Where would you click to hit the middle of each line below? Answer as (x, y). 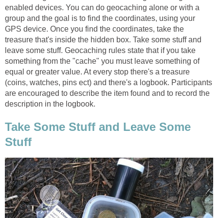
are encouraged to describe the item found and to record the (107, 93)
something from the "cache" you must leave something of (102, 61)
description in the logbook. (50, 104)
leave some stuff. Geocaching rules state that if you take (100, 50)
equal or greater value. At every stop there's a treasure (97, 72)
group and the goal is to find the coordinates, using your (100, 18)
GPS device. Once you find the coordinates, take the (94, 29)
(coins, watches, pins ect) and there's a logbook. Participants (109, 82)
